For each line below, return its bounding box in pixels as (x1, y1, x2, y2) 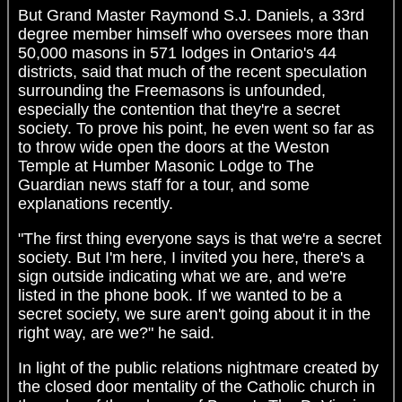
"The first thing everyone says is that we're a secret (18, 230, 381, 249)
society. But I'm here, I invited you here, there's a (18, 249, 364, 267)
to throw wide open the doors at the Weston (18, 138, 329, 157)
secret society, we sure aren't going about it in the (18, 305, 371, 324)
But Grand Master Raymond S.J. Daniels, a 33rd (18, 6, 364, 25)
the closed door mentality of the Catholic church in (18, 378, 375, 397)
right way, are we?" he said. (18, 324, 214, 343)
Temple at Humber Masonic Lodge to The (18, 157, 314, 176)
